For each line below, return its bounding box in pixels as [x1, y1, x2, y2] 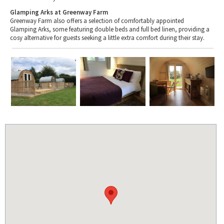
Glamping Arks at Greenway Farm [10, 8, 108, 17]
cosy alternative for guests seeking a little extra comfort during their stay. [10, 33, 204, 42]
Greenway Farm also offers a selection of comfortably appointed [10, 16, 184, 25]
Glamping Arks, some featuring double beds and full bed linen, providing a [10, 25, 209, 34]
